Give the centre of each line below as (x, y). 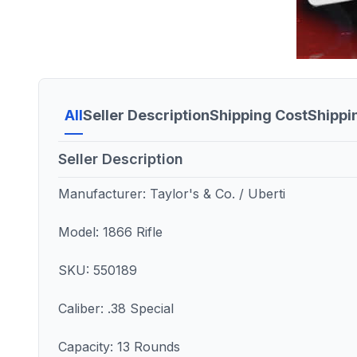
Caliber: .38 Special (116, 308)
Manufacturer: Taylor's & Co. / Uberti (174, 194)
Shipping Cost (259, 115)
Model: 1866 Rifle (110, 232)
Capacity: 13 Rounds (119, 347)
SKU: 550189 (98, 270)
